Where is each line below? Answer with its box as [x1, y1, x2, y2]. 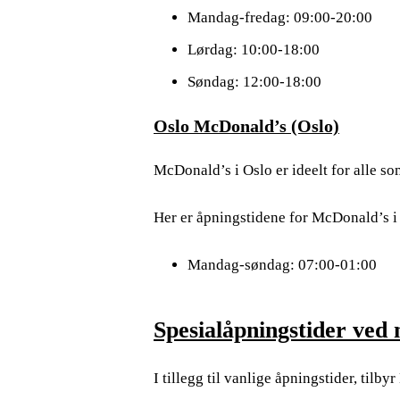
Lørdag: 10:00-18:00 [187, 41, 320, 59]
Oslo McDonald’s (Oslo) [154, 116, 339, 137]
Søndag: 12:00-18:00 [187, 73, 321, 91]
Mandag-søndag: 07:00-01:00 [187, 255, 377, 273]
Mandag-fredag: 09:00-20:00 [187, 9, 372, 27]
